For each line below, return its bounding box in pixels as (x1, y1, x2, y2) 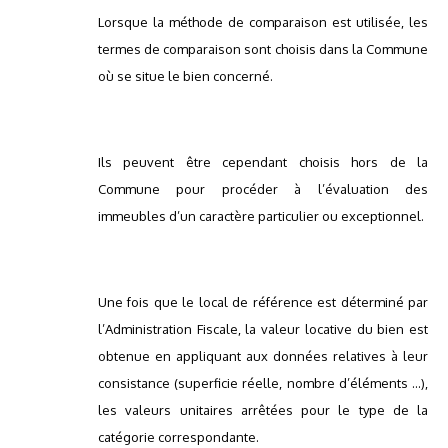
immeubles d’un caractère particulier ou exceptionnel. (98, 208, 424, 225)
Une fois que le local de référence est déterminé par (98, 294, 428, 311)
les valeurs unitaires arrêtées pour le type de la (98, 402, 428, 419)
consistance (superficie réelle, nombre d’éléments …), (98, 375, 428, 392)
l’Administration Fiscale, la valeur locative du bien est (98, 321, 428, 338)
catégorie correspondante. (98, 429, 259, 446)
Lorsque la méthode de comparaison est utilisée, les (98, 14, 428, 31)
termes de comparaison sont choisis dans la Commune (98, 41, 428, 58)
